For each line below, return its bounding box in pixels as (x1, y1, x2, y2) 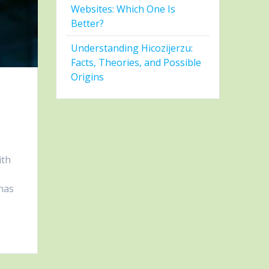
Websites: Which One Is (71, 2, 176, 16)
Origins (71, 70, 104, 84)
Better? (71, 17, 104, 31)
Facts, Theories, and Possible (71, 56, 202, 70)
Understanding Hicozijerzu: (71, 41, 193, 55)
